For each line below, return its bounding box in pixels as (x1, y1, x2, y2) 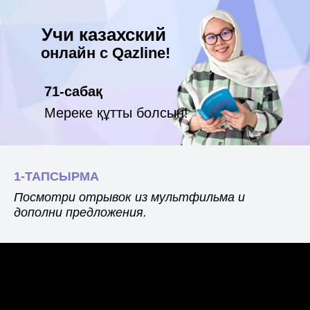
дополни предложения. (14, 206, 147, 219)
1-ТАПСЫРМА (14, 170, 99, 183)
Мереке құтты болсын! (44, 105, 188, 120)
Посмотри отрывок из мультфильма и (14, 190, 245, 204)
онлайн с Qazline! (41, 44, 170, 62)
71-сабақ (44, 84, 102, 99)
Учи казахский (42, 24, 166, 45)
